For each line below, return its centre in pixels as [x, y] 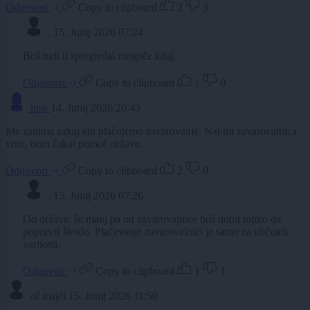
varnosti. [42, 244]
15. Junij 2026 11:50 [113, 295]
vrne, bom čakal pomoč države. [74, 143]
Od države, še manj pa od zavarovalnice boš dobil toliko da [152, 219]
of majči [48, 295]
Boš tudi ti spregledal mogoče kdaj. [100, 55]
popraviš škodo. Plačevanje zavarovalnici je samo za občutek [156, 231]
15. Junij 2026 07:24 [98, 32]
